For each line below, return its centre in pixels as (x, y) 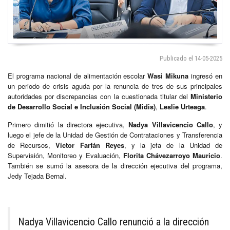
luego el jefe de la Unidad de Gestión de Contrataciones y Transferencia (115, 135)
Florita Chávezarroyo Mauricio (172, 155)
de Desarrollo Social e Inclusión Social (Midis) (82, 106)
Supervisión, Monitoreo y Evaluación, (65, 155)
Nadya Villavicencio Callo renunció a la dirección (113, 222)
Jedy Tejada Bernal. (37, 176)
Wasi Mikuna (168, 75)
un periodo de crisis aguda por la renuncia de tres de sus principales (115, 86)
